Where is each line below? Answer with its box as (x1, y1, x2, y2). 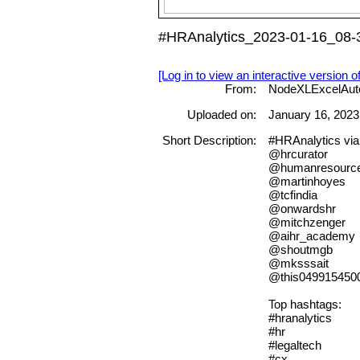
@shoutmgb (268, 243, 333, 257)
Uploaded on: (186, 108, 256, 122)
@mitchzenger (268, 215, 346, 230)
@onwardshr (268, 202, 336, 216)
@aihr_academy (268, 229, 355, 243)
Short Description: (162, 133, 256, 148)
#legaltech (268, 338, 321, 353)
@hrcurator (268, 147, 328, 162)
